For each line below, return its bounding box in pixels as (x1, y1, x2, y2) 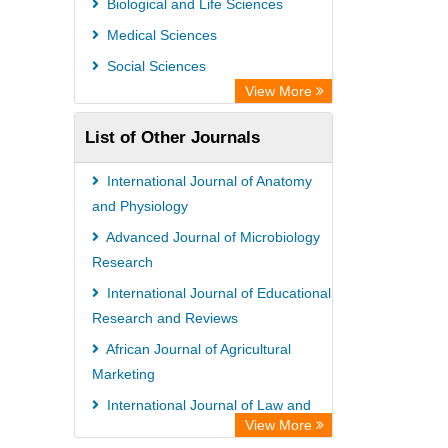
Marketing (92, 366, 155, 382)
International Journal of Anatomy (103, 173, 312, 189)
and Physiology (92, 198, 188, 214)
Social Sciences (103, 58, 206, 74)
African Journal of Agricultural (103, 341, 291, 357)
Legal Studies (92, 422, 178, 438)
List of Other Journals (85, 127, 260, 147)
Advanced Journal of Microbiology (103, 229, 320, 245)
